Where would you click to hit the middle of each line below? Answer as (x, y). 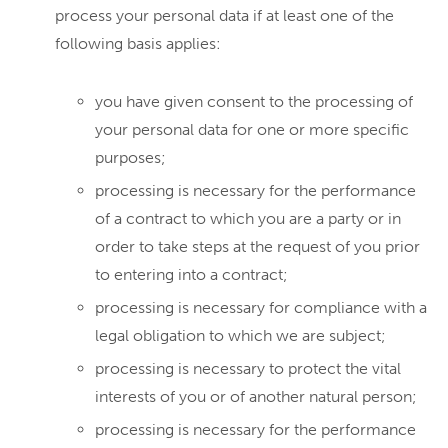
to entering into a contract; (191, 274)
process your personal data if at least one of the (224, 15)
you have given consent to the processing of (254, 101)
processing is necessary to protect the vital (248, 368)
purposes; (130, 157)
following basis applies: (138, 43)
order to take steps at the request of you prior (257, 246)
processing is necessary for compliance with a (261, 307)
